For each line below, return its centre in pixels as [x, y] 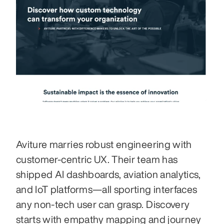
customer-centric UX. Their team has [97, 159]
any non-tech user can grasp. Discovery [103, 204]
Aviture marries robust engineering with [104, 144]
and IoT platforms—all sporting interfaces [107, 189]
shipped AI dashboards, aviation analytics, [108, 174]
